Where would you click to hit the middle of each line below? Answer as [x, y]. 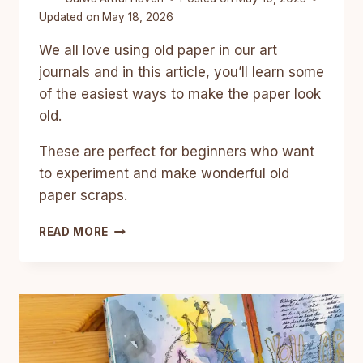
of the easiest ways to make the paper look [180, 94]
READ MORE [74, 232]
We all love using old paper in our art [158, 51]
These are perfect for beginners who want [177, 152]
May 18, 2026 [138, 17]
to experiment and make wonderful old [164, 174]
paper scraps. [83, 196]
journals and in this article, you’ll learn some [181, 73]
